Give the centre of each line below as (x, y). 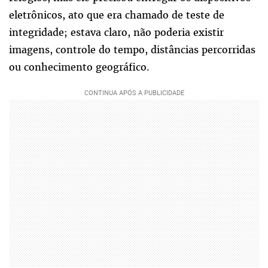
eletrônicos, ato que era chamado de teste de (117, 15)
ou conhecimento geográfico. (79, 67)
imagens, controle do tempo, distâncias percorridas (132, 50)
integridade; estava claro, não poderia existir (116, 33)
